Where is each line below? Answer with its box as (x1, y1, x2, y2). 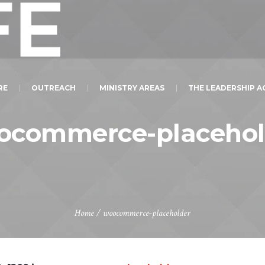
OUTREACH (31, 83, 76, 92)
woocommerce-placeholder (103, 207, 190, 219)
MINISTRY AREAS (99, 83, 164, 92)
